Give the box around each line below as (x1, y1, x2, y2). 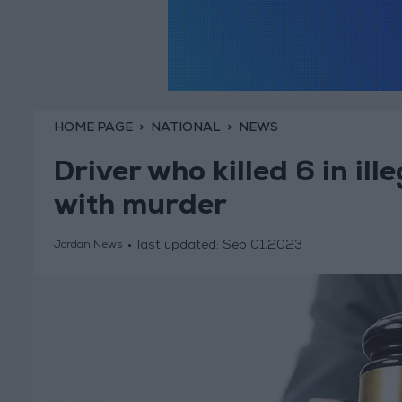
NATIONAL (150, 121, 221, 135)
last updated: (136, 240, 223, 253)
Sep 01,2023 (222, 240, 302, 253)
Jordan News (53, 240, 122, 252)
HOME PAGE (53, 121, 133, 135)
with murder (53, 194, 227, 223)
